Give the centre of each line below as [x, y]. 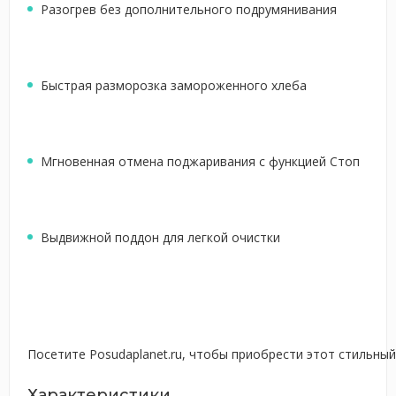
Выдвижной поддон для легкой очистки [160, 237]
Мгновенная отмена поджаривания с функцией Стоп [200, 161]
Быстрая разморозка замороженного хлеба [174, 85]
